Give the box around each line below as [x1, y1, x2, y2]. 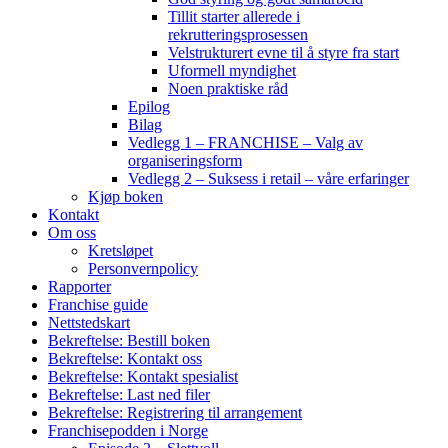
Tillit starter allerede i [168, 8, 300, 26]
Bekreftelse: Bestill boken [48, 332, 210, 350]
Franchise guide [48, 296, 148, 314]
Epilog [128, 98, 170, 116]
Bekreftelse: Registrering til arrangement [48, 404, 302, 422]
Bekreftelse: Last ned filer [48, 386, 210, 404]
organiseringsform [128, 152, 242, 170]
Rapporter [48, 278, 111, 296]
